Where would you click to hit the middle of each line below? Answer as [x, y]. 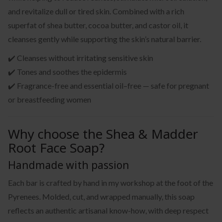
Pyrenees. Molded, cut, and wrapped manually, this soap [101, 196]
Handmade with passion [69, 165]
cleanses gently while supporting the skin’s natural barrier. [105, 39]
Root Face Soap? [56, 147]
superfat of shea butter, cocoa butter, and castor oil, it [98, 25]
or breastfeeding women [50, 99]
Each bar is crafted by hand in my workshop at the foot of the [111, 182]
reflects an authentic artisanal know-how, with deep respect [108, 210]
